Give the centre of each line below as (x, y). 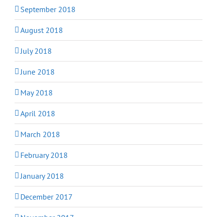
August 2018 (42, 30)
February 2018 (44, 155)
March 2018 (40, 134)
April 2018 (38, 113)
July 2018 (36, 51)
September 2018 (48, 9)
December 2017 (46, 196)
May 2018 (37, 92)
